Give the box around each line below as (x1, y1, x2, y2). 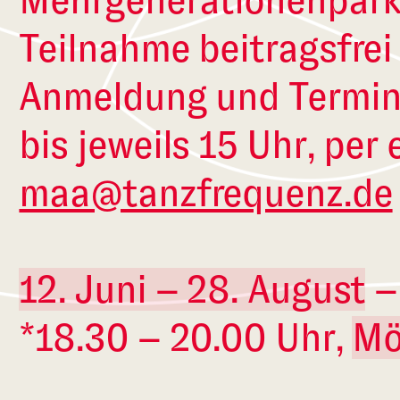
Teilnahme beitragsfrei (19, 27, 393, 71)
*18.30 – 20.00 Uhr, (19, 316, 353, 360)
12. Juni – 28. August (19, 268, 366, 312)
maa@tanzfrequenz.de (19, 171, 393, 215)
